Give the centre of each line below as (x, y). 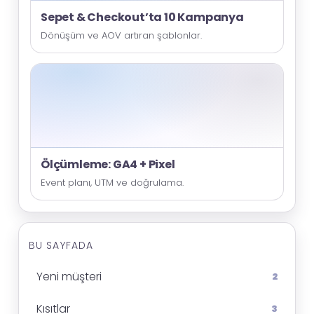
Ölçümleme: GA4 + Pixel (108, 164)
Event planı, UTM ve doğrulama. (112, 183)
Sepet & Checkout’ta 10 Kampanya (142, 17)
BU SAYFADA (61, 245)
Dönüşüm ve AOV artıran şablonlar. (121, 35)
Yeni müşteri (69, 277)
